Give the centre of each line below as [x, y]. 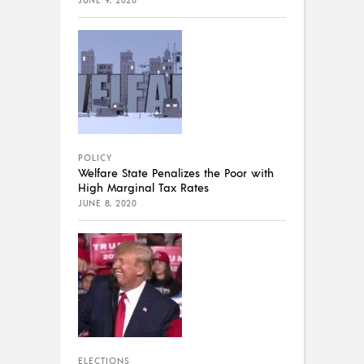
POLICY [95, 158]
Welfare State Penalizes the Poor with [176, 173]
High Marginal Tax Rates [143, 187]
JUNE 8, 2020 [107, 204]
